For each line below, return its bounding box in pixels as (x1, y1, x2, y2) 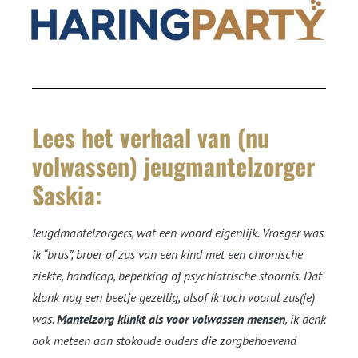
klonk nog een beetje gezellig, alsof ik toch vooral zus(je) (32, 289, 315, 306)
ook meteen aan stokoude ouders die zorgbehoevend (32, 332, 296, 349)
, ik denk (285, 311, 326, 328)
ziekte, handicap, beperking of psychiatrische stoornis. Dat (32, 268, 322, 284)
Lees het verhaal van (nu (32, 119, 269, 156)
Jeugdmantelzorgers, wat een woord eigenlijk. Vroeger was (32, 225, 324, 241)
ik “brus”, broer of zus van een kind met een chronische (32, 246, 303, 263)
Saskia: (32, 177, 101, 213)
